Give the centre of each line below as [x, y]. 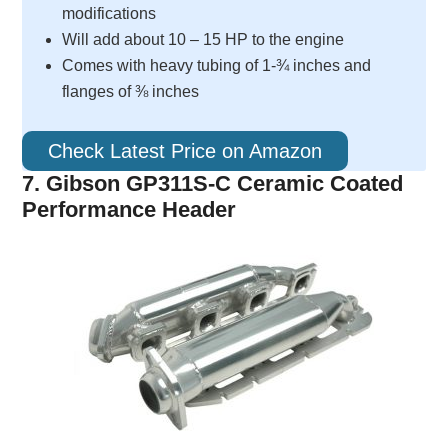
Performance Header [129, 209]
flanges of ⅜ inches [131, 91]
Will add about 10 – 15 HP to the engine [203, 39]
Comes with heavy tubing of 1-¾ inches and [217, 65]
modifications [109, 13]
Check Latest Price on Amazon [185, 151]
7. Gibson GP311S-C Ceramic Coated [213, 183]
